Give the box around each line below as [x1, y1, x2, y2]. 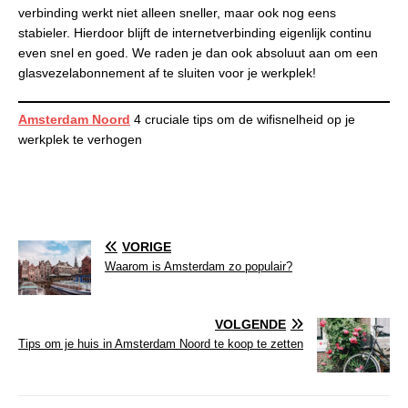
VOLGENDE [215, 316, 286, 331]
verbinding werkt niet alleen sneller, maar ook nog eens [18, 5, 336, 20]
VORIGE [122, 239, 171, 254]
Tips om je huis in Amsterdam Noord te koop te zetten [18, 336, 303, 351]
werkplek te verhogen [18, 131, 142, 147]
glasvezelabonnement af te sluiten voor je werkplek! [18, 65, 320, 80]
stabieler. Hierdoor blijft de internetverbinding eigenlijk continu [18, 25, 372, 40]
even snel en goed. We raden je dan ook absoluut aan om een [18, 45, 378, 60]
